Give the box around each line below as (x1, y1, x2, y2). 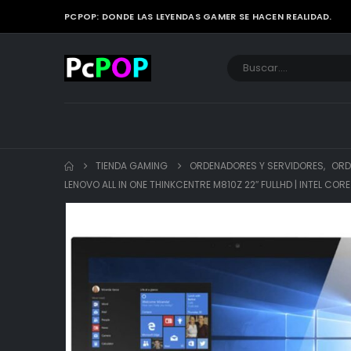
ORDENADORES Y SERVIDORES (190, 159, 324, 173)
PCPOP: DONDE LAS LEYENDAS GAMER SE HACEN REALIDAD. (64, 10, 332, 23)
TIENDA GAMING (96, 159, 168, 173)
